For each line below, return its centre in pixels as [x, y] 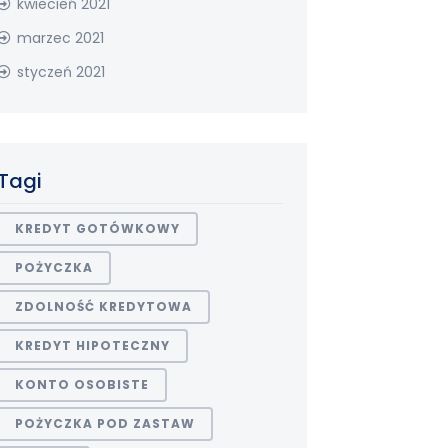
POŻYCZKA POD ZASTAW [105, 423]
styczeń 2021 [61, 72]
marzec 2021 [60, 38]
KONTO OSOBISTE [82, 384]
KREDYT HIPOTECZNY [92, 345]
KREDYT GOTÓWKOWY [97, 228]
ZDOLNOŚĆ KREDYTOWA [103, 306]
